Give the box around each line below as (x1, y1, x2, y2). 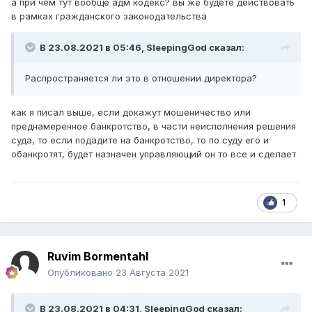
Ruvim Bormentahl (47, 249, 148, 264)
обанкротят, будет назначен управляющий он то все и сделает (11, 148, 299, 159)
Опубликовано (47, 267, 116, 279)
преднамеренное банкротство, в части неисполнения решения (11, 120, 296, 132)
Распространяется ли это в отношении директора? (25, 72, 257, 84)
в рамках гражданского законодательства (11, 10, 207, 22)
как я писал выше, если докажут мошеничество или (11, 106, 251, 118)
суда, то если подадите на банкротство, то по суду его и (11, 134, 269, 146)
